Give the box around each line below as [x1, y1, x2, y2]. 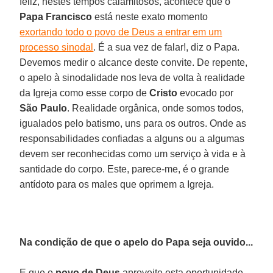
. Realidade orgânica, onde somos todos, [67, 102, 244, 113]
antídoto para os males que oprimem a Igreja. [19, 179, 214, 190]
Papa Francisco [19, 11, 93, 22]
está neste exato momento [92, 11, 208, 22]
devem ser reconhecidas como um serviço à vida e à [19, 148, 246, 159]
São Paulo [19, 102, 68, 113]
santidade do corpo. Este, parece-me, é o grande [19, 163, 230, 174]
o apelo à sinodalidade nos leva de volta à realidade [19, 72, 246, 83]
